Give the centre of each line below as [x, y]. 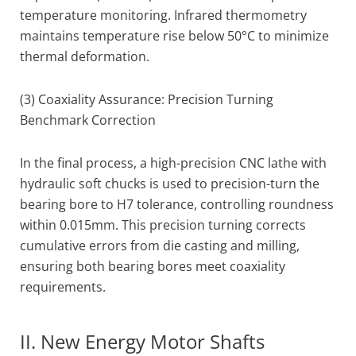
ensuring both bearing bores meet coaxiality [153, 266]
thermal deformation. [85, 56]
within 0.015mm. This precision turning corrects [163, 225]
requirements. [63, 287]
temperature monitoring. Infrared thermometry [163, 15]
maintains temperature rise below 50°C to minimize [174, 36]
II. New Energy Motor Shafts [142, 341]
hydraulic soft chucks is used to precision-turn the [170, 184]
